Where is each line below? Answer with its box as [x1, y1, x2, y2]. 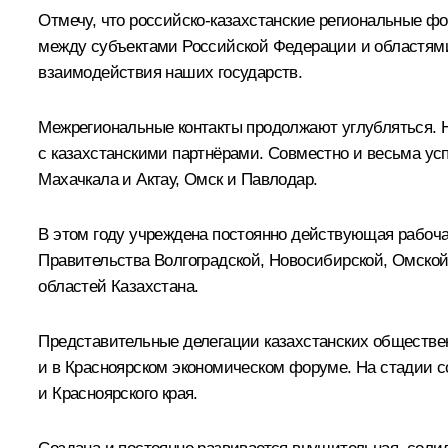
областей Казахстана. [38, 276, 199, 296]
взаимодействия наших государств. [38, 62, 303, 82]
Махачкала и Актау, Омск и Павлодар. [38, 169, 318, 189]
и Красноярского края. [38, 383, 198, 403]
